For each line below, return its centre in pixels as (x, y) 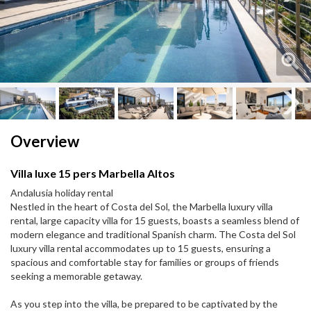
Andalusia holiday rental (62, 193)
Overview (45, 142)
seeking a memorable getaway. (76, 276)
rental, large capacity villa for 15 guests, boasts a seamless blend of (155, 221)
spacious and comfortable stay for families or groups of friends (145, 262)
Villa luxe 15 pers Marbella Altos (93, 174)
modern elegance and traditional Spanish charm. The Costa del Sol (153, 235)
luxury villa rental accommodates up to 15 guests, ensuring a (141, 249)
